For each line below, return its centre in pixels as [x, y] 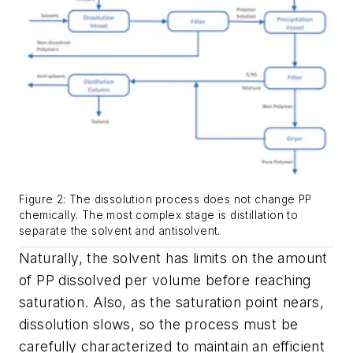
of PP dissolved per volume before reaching [165, 281]
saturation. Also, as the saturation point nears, [172, 303]
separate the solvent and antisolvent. [120, 231]
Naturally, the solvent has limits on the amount [173, 258]
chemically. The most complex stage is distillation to [159, 216]
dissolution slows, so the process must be [159, 325]
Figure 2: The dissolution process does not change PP [165, 200]
